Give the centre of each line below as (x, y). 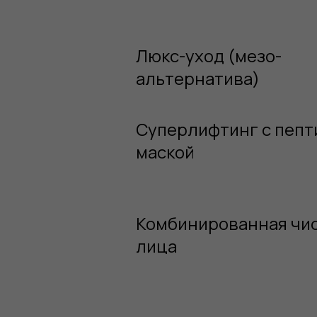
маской (165, 152)
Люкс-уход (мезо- (209, 56)
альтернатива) (198, 78)
